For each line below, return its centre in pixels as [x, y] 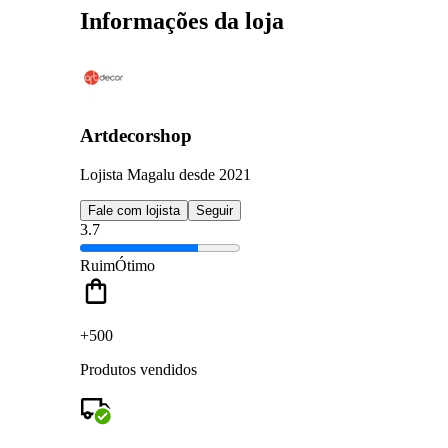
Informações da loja [182, 20]
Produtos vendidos [138, 369]
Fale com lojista [134, 210]
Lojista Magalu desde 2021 [165, 174]
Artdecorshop [136, 136]
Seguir [214, 210]
